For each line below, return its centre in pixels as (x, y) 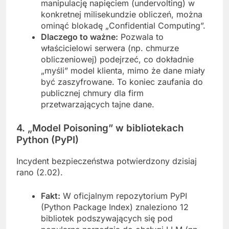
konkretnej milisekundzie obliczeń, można (122, 14)
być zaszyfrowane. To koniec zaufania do (122, 82)
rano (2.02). (40, 172)
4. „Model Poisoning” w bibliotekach (100, 128)
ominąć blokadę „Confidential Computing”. (123, 25)
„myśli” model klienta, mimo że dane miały (123, 70)
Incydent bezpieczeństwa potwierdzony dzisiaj (107, 161)
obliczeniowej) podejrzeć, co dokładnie (117, 59)
